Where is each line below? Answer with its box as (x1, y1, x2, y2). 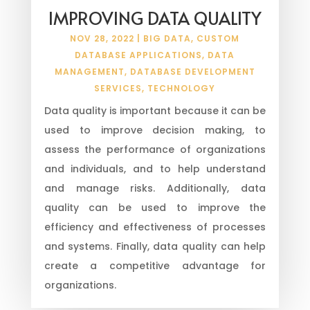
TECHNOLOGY (147, 82, 216, 94)
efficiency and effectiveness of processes (44, 219, 266, 234)
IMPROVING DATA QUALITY (48, 5, 262, 30)
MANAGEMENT (54, 65, 125, 77)
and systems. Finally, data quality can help (44, 239, 266, 253)
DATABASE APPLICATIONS (75, 48, 203, 61)
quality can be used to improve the (44, 200, 266, 215)
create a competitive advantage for (44, 258, 266, 273)
